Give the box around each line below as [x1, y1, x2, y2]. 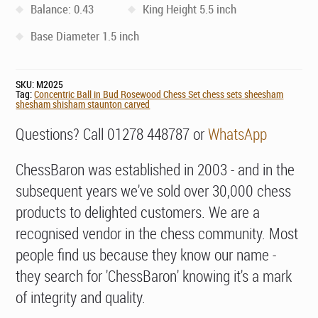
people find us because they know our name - [16, 244, 277, 265]
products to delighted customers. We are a [16, 202, 261, 223]
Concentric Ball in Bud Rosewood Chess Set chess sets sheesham [34, 87, 284, 102]
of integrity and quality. [16, 287, 146, 308]
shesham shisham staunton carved [16, 97, 150, 111]
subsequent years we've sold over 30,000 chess [16, 180, 292, 202]
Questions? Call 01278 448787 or [16, 124, 209, 145]
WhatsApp [208, 124, 268, 145]
